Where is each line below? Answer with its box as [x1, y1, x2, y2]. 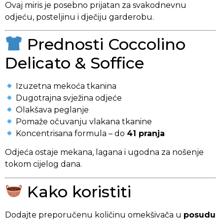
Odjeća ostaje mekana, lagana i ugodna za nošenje [5, 147, 204, 157]
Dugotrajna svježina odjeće [14, 93, 122, 103]
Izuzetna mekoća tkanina [14, 81, 117, 91]
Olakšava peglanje [14, 105, 89, 114]
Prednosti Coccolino [23, 34, 186, 54]
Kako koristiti [23, 182, 132, 201]
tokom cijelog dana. [5, 159, 82, 169]
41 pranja [127, 128, 165, 138]
